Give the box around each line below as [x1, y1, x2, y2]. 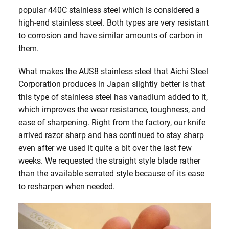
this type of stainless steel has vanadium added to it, [18, 91, 208, 102]
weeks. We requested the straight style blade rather [18, 155, 200, 166]
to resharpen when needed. [18, 181, 115, 191]
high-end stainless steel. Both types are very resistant [18, 17, 209, 28]
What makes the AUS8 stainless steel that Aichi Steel [18, 66, 208, 76]
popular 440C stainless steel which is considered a [18, 5, 200, 15]
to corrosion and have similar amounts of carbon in [18, 30, 203, 40]
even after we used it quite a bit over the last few [18, 143, 192, 153]
